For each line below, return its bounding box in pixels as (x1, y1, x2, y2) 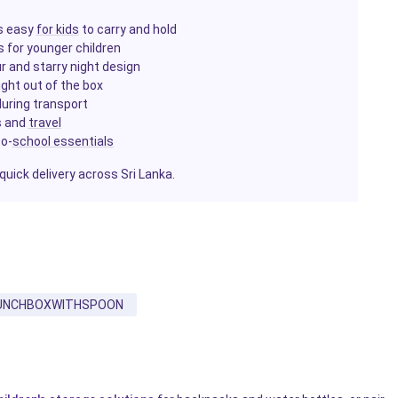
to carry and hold (78, 22, 177, 37)
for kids (36, 22, 79, 37)
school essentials (12, 134, 114, 149)
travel (28, 115, 61, 131)
